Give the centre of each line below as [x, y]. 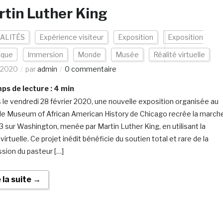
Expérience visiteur [71, 37]
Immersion [45, 55]
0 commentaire [90, 69]
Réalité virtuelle [179, 55]
